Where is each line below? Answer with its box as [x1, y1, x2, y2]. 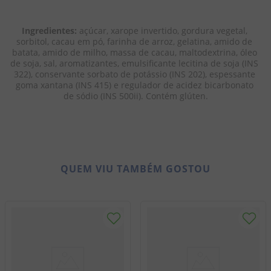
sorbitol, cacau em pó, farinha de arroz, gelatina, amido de [16, 36, 255, 47]
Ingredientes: [21, 25, 79, 36]
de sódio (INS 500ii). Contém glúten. [63, 90, 208, 102]
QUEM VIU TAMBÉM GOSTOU [60, 162, 211, 175]
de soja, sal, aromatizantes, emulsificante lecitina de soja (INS [10, 57, 261, 69]
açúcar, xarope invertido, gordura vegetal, [79, 25, 250, 36]
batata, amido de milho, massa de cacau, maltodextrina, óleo [11, 47, 260, 58]
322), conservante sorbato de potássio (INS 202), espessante [13, 68, 258, 80]
